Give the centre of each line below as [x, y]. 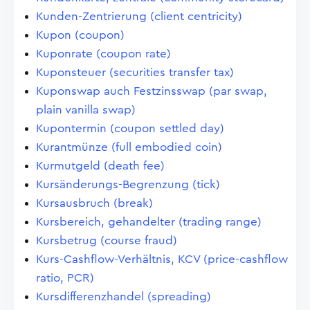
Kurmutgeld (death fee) [100, 166]
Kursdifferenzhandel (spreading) [124, 297]
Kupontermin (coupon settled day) [130, 128]
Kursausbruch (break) [94, 203]
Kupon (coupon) [80, 35]
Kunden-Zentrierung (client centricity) [139, 16]
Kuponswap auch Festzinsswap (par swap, [152, 91]
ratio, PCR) [65, 278]
